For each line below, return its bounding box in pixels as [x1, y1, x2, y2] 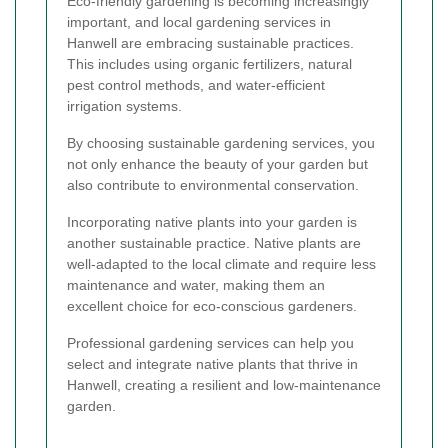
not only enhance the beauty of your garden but [67, 155, 368, 172]
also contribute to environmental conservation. [67, 176, 359, 193]
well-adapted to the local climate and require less [67, 255, 376, 272]
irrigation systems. [67, 97, 182, 114]
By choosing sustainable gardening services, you [67, 134, 375, 151]
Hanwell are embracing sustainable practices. [67, 34, 354, 51]
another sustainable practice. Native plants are [67, 234, 361, 251]
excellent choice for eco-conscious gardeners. [67, 297, 357, 314]
